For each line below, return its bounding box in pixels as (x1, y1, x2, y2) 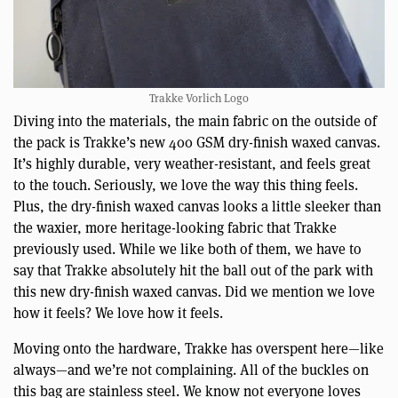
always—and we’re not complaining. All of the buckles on (13, 361, 369, 380)
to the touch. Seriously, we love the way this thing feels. (13, 176, 358, 195)
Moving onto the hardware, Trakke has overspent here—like (13, 339, 384, 359)
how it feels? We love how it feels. (13, 304, 223, 323)
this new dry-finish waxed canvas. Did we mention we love (13, 283, 375, 302)
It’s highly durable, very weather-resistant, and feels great (13, 155, 370, 174)
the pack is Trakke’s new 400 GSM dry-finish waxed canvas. (13, 133, 380, 153)
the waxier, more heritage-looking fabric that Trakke (13, 219, 337, 238)
